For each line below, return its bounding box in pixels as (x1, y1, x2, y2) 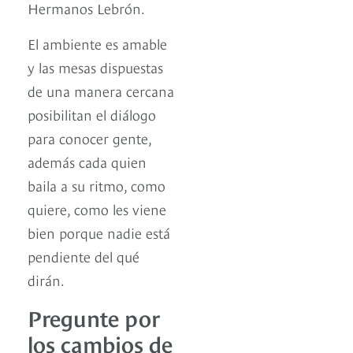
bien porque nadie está (28, 221, 170, 242)
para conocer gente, (28, 127, 151, 147)
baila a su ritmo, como (28, 174, 165, 195)
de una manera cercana (28, 80, 174, 100)
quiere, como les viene (28, 198, 166, 218)
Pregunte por (28, 300, 160, 332)
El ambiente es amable (28, 32, 167, 53)
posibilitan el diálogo (28, 103, 156, 124)
